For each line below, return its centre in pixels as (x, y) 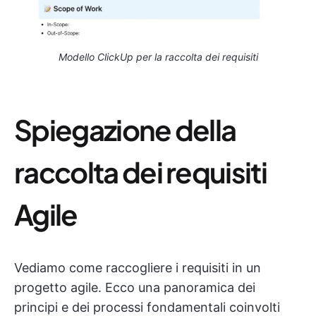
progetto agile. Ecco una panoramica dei (135, 287)
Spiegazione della (125, 129)
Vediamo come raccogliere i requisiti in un (138, 267)
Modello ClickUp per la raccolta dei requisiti (158, 56)
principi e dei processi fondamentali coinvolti (147, 307)
